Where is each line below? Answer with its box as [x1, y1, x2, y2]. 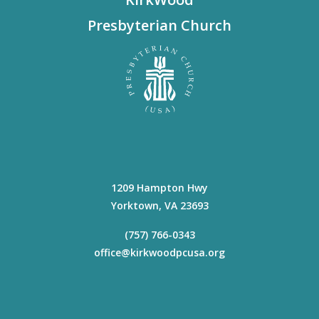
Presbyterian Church [88, 16, 231, 35]
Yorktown [110, 199, 159, 212]
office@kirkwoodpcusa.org [94, 246, 225, 259]
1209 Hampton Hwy [111, 181, 208, 194]
